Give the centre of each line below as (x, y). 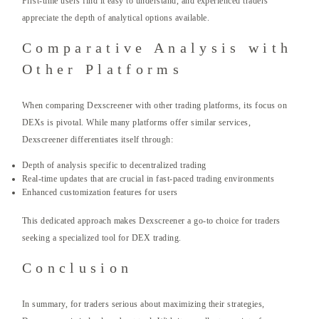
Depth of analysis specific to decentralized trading (114, 166)
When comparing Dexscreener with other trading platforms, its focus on (155, 106)
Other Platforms (103, 69)
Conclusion (78, 268)
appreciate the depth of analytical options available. (116, 18)
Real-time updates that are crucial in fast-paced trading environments (148, 179)
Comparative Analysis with (157, 48)
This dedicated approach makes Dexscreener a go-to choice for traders (151, 221)
